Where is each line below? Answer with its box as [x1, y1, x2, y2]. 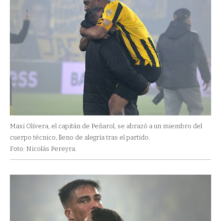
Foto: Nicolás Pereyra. [10, 145, 76, 152]
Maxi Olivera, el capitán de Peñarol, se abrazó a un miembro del [10, 122, 202, 130]
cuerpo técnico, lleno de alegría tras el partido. [10, 133, 150, 141]
